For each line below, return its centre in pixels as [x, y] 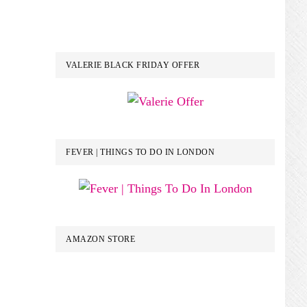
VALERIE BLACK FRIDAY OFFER [133, 65]
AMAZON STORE [100, 239]
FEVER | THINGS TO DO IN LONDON [140, 152]
